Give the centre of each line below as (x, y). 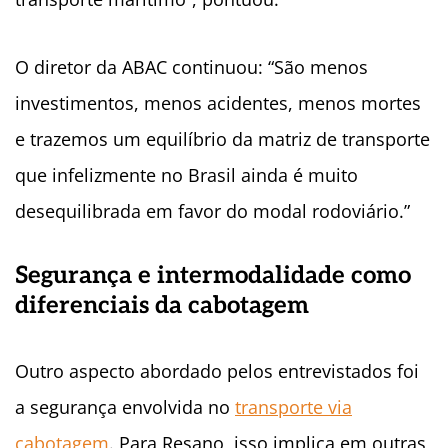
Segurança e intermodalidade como (213, 276)
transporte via (293, 407)
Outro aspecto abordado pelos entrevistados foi (217, 371)
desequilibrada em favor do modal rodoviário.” (212, 211)
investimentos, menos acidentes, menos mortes (218, 103)
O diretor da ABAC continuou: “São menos (191, 67)
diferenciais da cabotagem (162, 306)
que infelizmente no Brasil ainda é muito (186, 175)
